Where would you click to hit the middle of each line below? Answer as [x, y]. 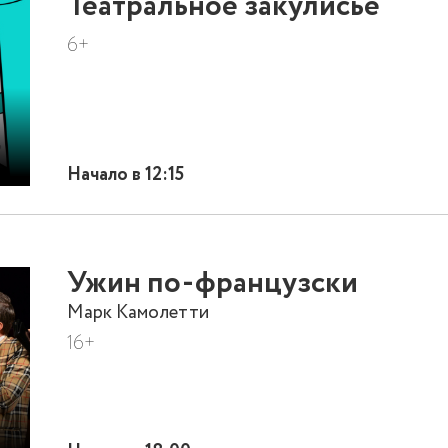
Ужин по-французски [213, 283]
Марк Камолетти [138, 312]
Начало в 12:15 [126, 175]
